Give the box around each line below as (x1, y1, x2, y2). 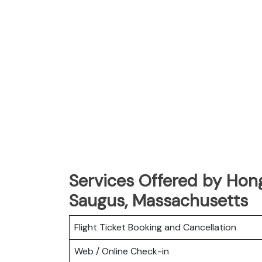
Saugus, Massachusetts (69, 189, 248, 212)
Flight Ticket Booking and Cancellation (74, 220, 236, 233)
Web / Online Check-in (74, 244, 169, 257)
